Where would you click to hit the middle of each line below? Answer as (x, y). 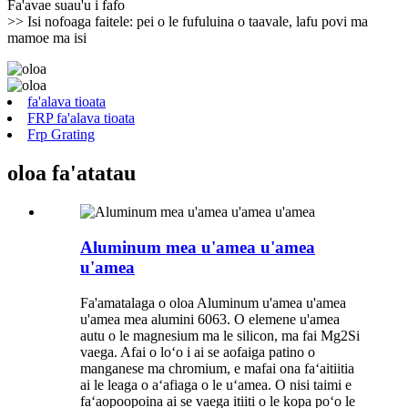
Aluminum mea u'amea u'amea (198, 247)
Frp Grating (61, 135)
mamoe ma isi (47, 38)
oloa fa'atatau (71, 173)
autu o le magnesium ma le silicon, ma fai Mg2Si (220, 335)
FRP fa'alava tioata (81, 118)
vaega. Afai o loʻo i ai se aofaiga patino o (198, 352)
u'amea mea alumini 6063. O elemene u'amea (210, 319)
